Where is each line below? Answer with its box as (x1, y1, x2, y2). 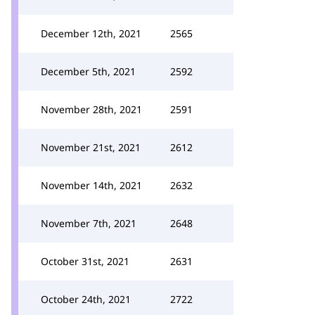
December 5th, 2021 (41, 65, 136, 78)
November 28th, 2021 (41, 103, 142, 116)
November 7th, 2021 (41, 217, 136, 230)
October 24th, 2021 (41, 292, 131, 306)
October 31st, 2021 (41, 255, 129, 268)
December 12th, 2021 (41, 27, 141, 40)
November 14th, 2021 (41, 179, 142, 192)
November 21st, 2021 (41, 141, 141, 154)
